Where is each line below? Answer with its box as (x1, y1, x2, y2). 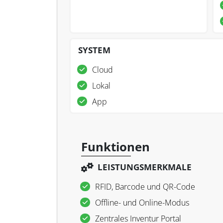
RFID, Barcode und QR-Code (95, 181, 195, 192)
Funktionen (81, 138, 150, 155)
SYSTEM (78, 44, 111, 56)
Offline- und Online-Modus (95, 197, 189, 208)
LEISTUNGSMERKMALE (98, 161, 192, 173)
